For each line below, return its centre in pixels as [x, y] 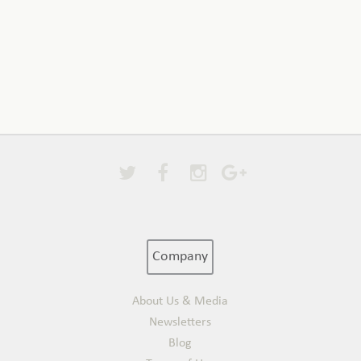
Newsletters [180, 322]
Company [180, 257]
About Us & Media [180, 301]
